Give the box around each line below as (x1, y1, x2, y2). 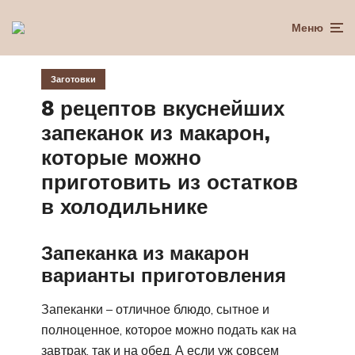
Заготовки (51, 74, 96, 85)
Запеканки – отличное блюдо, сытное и (41, 301, 269, 318)
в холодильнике (41, 193, 208, 219)
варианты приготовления (41, 262, 286, 287)
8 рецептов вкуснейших (41, 94, 284, 121)
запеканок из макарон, (41, 119, 270, 146)
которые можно (41, 143, 201, 170)
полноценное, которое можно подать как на (41, 322, 296, 338)
